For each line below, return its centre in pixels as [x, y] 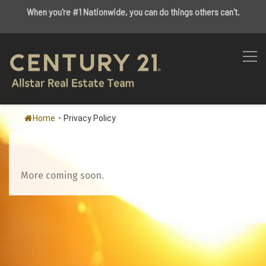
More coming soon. [62, 175]
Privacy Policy [90, 118]
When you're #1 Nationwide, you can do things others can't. [133, 12]
